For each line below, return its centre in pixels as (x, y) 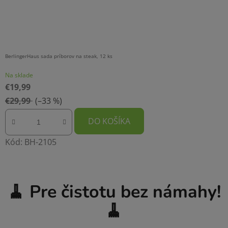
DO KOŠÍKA (109, 121)
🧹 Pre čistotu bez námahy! (114, 192)
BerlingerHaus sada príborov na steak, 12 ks (59, 56)
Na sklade (19, 75)
